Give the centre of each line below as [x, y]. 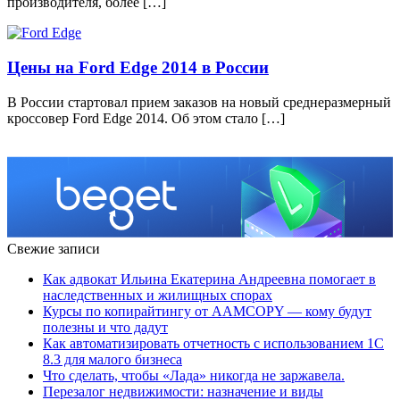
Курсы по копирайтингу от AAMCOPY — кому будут [207, 311]
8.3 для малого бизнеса [112, 359]
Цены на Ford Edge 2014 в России [138, 68]
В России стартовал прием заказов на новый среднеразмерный [199, 102]
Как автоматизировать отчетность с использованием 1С [213, 343]
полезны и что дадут [105, 327]
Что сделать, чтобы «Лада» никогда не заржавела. [194, 375]
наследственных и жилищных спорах [158, 295]
